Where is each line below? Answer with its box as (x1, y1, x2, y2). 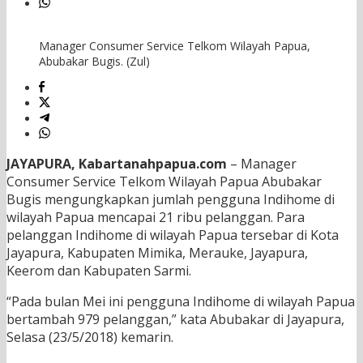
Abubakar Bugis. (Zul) (39, 53, 150, 70)
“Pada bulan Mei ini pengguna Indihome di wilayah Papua (6, 293, 355, 311)
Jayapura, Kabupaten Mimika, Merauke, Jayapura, (6, 244, 308, 263)
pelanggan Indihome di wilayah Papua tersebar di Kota (6, 226, 339, 245)
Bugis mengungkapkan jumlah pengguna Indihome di (6, 190, 335, 209)
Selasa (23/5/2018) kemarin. (6, 328, 173, 347)
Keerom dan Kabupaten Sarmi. (6, 262, 191, 280)
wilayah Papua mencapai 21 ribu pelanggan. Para (6, 208, 305, 227)
